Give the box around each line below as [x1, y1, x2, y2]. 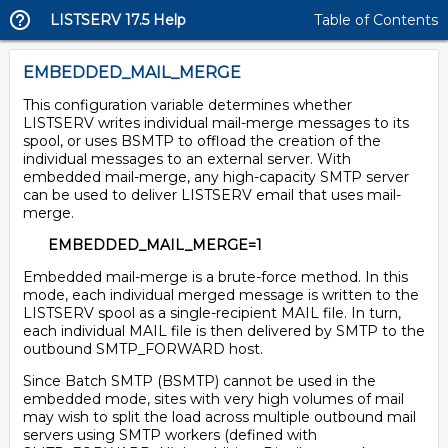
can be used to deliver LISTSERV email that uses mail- [23, 186, 401, 204]
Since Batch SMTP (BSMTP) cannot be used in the [23, 372, 376, 390]
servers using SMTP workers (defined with [23, 426, 317, 444]
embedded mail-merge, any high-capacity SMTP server [23, 168, 409, 186]
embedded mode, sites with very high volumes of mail [23, 390, 404, 408]
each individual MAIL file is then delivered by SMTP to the [23, 322, 425, 340]
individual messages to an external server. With [23, 150, 351, 168]
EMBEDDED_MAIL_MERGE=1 [48, 236, 262, 254]
